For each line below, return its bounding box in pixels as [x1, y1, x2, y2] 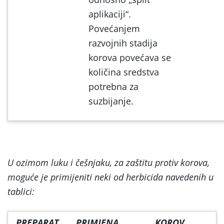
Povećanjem [88, 22, 140, 34]
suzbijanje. [88, 94, 133, 107]
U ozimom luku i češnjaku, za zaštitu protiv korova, [7, 156, 209, 168]
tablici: [7, 185, 34, 197]
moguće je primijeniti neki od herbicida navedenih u [7, 170, 213, 183]
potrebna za [88, 80, 138, 92]
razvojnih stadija [88, 36, 157, 49]
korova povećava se [88, 51, 171, 63]
